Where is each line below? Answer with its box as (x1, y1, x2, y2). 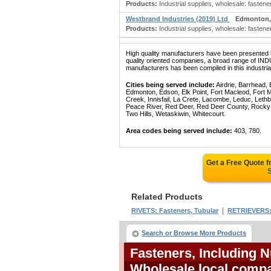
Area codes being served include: (126, 127, 232, 134)
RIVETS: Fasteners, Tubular (131, 207, 218, 214)
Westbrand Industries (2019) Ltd (126, 15, 230, 22)
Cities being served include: (126, 81, 215, 88)
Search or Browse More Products (142, 229, 246, 237)
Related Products (131, 192, 203, 201)
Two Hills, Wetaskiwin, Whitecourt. (126, 110, 226, 117)
